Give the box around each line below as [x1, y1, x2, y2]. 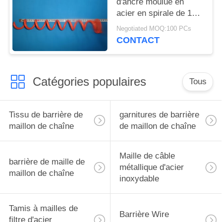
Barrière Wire [119, 209, 169, 219]
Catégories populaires [32, 74, 146, 88]
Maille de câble [119, 151, 175, 161]
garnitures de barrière [119, 110, 199, 120]
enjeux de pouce [116, 19, 177, 29]
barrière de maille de [8, 157, 85, 166]
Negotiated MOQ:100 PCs [116, 25, 192, 33]
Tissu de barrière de [8, 110, 83, 120]
